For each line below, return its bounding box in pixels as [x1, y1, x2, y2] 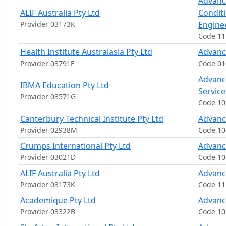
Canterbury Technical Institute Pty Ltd [20, 113, 163, 124]
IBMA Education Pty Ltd [20, 80, 109, 91]
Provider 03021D [20, 152, 76, 162]
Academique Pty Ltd [20, 195, 96, 206]
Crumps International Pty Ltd [20, 140, 131, 151]
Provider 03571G [20, 92, 76, 101]
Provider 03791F [20, 59, 74, 68]
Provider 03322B [20, 207, 75, 216]
